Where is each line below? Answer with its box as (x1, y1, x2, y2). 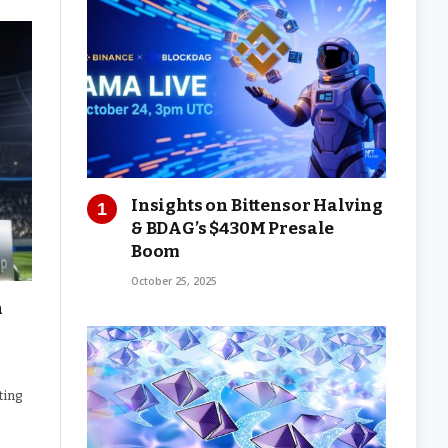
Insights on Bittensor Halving (131, 194, 384, 216)
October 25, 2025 (131, 273, 217, 288)
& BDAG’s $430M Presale (131, 217, 335, 239)
